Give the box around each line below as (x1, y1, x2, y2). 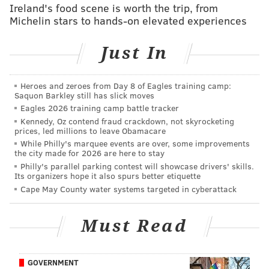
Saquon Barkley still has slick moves (14, 89, 154, 101)
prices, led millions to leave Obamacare (14, 124, 166, 136)
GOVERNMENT (28, 256, 79, 268)
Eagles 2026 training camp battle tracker (20, 102, 179, 114)
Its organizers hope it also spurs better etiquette (14, 169, 201, 181)
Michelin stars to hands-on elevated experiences (10, 13, 247, 28)
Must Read (81, 216, 188, 237)
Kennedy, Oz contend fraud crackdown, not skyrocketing (20, 115, 234, 127)
